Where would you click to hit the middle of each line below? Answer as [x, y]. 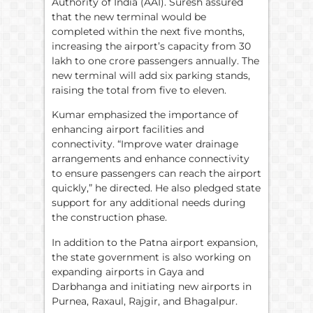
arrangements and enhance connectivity [151, 159]
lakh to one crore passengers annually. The [155, 61]
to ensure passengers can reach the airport [156, 174]
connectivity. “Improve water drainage [145, 144]
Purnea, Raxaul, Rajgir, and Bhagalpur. [145, 301]
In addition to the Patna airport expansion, [155, 242]
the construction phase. [109, 218]
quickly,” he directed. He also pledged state [156, 188]
